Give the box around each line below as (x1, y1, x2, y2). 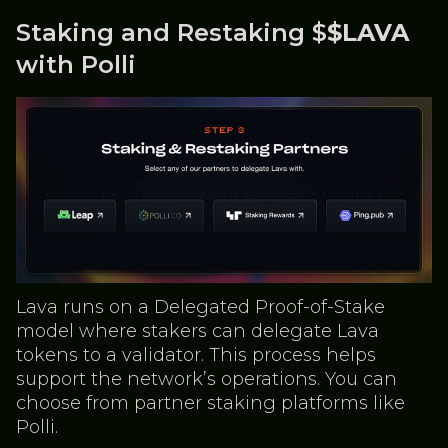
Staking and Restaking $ (16, 17, 327, 47)
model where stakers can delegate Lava (16, 319, 379, 342)
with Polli (16, 49, 136, 79)
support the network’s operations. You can (16, 367, 397, 390)
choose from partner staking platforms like (16, 391, 405, 414)
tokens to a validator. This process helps (16, 343, 376, 366)
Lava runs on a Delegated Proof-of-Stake (16, 295, 385, 318)
